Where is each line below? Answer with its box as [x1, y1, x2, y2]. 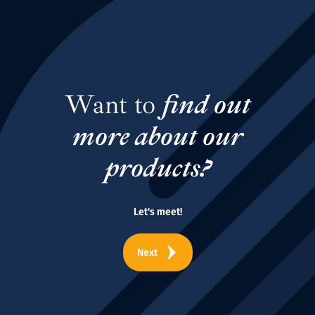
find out [162, 88, 250, 122]
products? [104, 151, 211, 185]
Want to [65, 88, 162, 122]
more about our [72, 120, 243, 153]
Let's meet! [133, 206, 182, 219]
